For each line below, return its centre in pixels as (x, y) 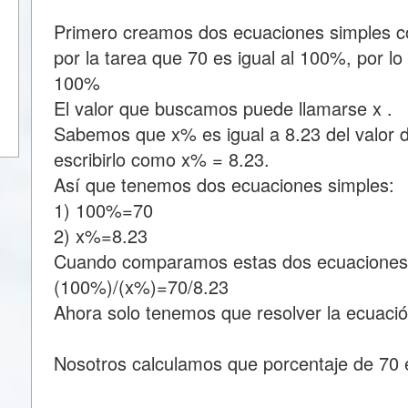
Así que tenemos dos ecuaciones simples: (224, 184)
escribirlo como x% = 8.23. (162, 159)
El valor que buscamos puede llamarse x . (223, 108)
